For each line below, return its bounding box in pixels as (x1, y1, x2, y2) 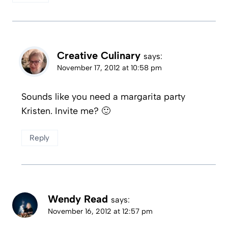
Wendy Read (48, 192, 108, 205)
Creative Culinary (57, 49, 140, 62)
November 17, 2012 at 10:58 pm (57, 63, 162, 73)
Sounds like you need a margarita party (21, 91, 185, 102)
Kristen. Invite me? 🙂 (21, 105, 110, 117)
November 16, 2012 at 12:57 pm (48, 206, 153, 216)
